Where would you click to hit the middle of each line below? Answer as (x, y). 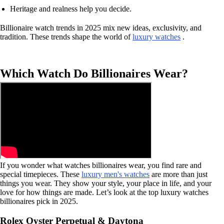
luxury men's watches (115, 174)
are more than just (178, 174)
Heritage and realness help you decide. (71, 9)
